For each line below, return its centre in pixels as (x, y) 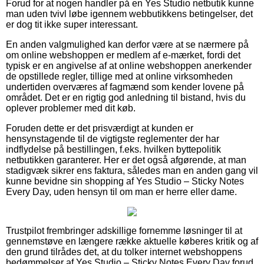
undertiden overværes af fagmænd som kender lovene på (125, 87)
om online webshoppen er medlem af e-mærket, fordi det (123, 55)
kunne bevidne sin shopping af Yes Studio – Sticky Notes (125, 181)
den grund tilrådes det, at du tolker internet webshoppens (124, 252)
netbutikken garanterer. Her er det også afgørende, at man (126, 160)
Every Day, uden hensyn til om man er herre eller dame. (121, 192)
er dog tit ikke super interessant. (72, 24)
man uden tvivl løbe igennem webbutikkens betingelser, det (129, 14)
